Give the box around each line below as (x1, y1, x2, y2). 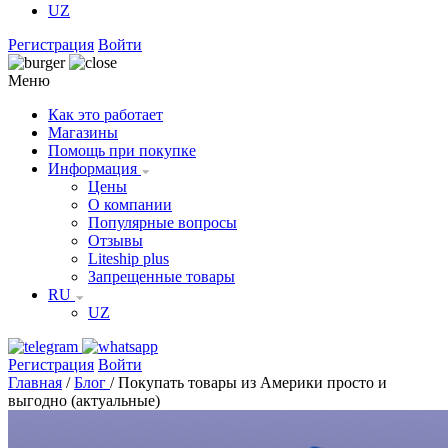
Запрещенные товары (88, 268, 235, 285)
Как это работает (48, 106, 163, 123)
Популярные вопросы (88, 214, 237, 231)
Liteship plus (88, 250, 169, 267)
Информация (48, 160, 141, 177)
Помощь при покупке (48, 142, 196, 159)
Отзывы (88, 232, 143, 249)
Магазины (48, 124, 118, 141)
